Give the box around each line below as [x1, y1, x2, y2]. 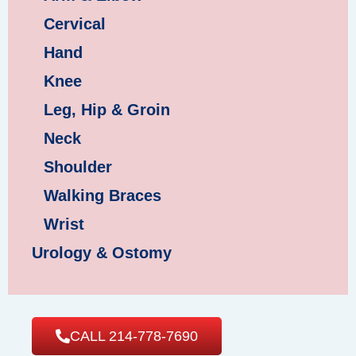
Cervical [44, 14, 106, 33]
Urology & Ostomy [32, 243, 172, 261]
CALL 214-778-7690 [70, 327, 198, 344]
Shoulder [44, 157, 112, 176]
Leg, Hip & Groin [44, 100, 170, 118]
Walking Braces [44, 186, 161, 204]
